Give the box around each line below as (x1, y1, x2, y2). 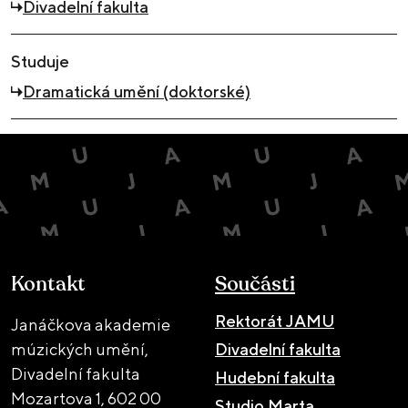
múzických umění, (11, 339, 148, 359)
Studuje (11, 51, 69, 71)
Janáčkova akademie (11, 314, 170, 334)
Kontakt (11, 270, 86, 298)
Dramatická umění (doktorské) (22, 81, 250, 101)
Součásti (215, 270, 295, 298)
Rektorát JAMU (215, 311, 334, 331)
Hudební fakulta (215, 367, 335, 387)
